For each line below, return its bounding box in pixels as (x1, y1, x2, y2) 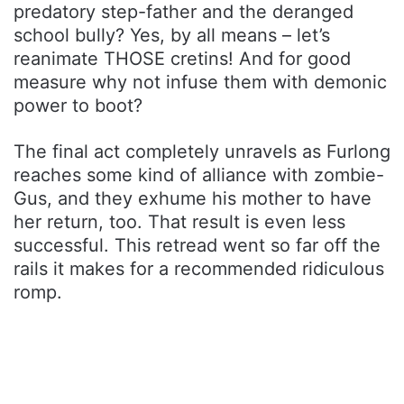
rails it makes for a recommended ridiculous (14, 258, 384, 280)
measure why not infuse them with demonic (14, 71, 387, 94)
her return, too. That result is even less (14, 211, 345, 234)
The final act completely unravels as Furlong (14, 141, 390, 163)
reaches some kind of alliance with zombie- (14, 164, 384, 187)
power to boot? (14, 95, 142, 117)
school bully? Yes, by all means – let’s (14, 24, 330, 47)
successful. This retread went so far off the (14, 234, 381, 257)
